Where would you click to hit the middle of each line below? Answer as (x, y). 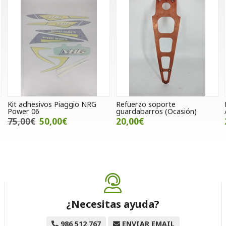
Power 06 (23, 111)
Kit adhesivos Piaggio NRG (52, 104)
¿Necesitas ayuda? (113, 204)
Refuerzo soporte (146, 104)
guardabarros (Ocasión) (156, 111)
